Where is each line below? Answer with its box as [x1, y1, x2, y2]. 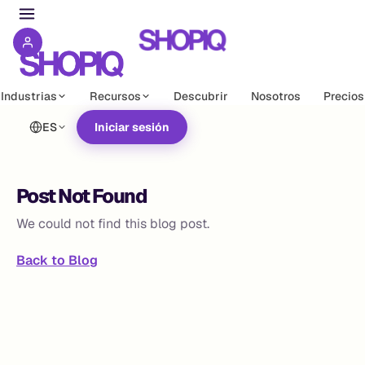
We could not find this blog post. [16, 215, 209, 232]
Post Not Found [16, 183, 147, 209]
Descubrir [174, 89, 228, 103]
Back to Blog [16, 252, 98, 269]
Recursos [90, 89, 141, 103]
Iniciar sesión [95, 120, 169, 134]
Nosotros [251, 89, 301, 103]
